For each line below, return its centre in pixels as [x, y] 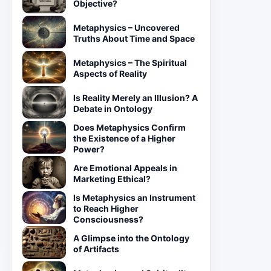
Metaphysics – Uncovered [126, 28]
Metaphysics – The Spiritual [130, 63]
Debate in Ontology [113, 109]
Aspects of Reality [110, 73]
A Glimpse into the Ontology [131, 238]
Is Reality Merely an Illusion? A [135, 98]
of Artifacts [96, 249]
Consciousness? [108, 219]
